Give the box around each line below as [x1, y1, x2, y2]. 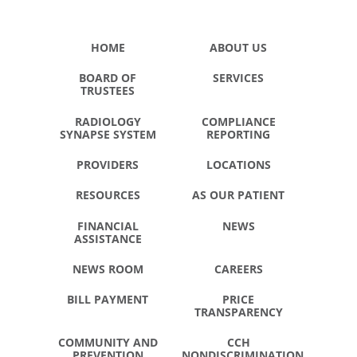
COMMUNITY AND [57, 335, 158, 351]
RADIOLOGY [74, 113, 141, 129]
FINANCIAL [76, 218, 139, 233]
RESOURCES [75, 187, 140, 203]
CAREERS [214, 261, 263, 277]
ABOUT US [210, 39, 268, 55]
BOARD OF [79, 70, 137, 86]
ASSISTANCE [73, 230, 142, 246]
